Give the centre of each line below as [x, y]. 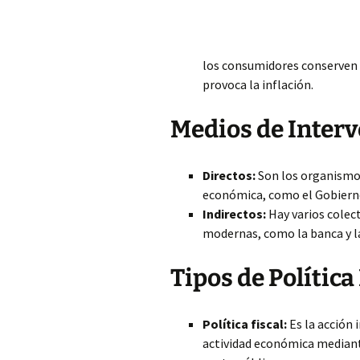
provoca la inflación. [258, 84]
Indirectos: [234, 214]
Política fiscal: [245, 324]
